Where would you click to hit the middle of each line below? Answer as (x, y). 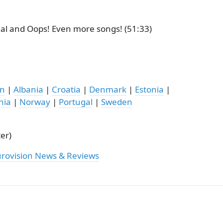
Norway (35, 102)
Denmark (108, 89)
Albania (28, 89)
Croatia (66, 89)
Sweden (116, 102)
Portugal (75, 102)
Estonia (149, 89)
